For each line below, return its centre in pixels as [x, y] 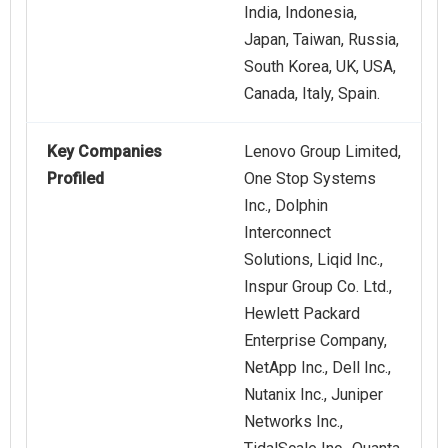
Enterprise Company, [315, 341]
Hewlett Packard [302, 314]
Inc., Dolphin [286, 206]
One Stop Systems [310, 179]
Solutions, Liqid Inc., [313, 260]
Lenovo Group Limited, [322, 152]
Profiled [75, 179]
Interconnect [287, 233]
